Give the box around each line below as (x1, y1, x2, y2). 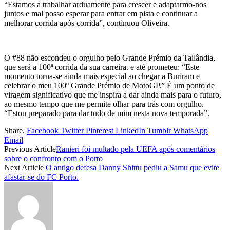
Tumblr (147, 126, 171, 136)
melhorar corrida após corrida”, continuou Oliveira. (4, 18, 169, 28)
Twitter (61, 126, 84, 136)
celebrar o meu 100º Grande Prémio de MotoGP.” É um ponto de (4, 81, 215, 90)
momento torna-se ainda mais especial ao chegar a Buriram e (4, 72, 200, 81)
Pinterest (86, 126, 113, 136)
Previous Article (4, 145, 56, 154)
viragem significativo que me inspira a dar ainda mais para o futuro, (4, 90, 221, 100)
